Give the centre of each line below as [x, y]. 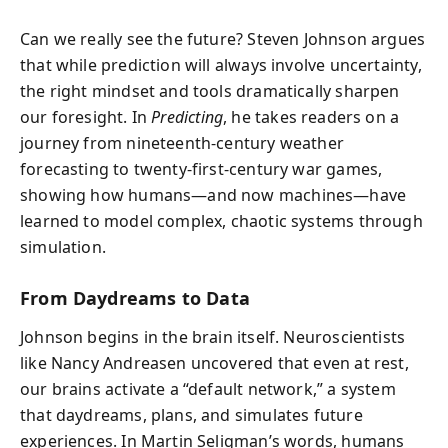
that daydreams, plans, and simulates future [191, 414]
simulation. [63, 247]
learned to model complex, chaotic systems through [221, 221]
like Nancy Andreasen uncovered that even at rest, [214, 362]
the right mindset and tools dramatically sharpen [210, 91]
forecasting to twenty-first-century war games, [201, 169]
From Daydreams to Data [135, 298]
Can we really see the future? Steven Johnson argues [223, 39]
